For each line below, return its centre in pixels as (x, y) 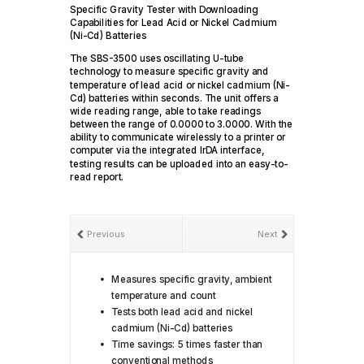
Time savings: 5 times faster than (187, 344)
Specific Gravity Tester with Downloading (164, 10)
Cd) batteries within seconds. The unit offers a (175, 98)
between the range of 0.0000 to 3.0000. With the (182, 124)
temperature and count (163, 296)
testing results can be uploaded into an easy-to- (179, 164)
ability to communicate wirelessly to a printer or (178, 138)
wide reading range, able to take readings (165, 111)
